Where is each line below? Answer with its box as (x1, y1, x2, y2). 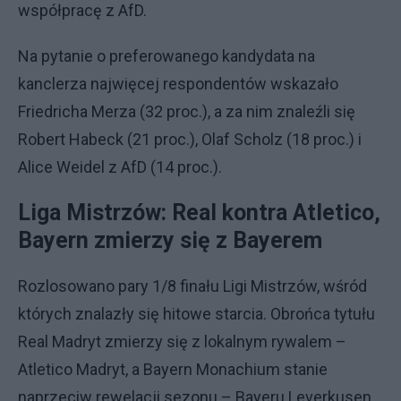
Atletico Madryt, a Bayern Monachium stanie (18, 360, 328, 379)
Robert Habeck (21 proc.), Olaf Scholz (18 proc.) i (18, 130, 362, 149)
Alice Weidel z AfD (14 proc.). (18, 158, 222, 176)
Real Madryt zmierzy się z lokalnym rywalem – (18, 332, 346, 351)
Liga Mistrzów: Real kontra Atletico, (18, 200, 380, 226)
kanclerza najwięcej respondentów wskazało (18, 74, 338, 93)
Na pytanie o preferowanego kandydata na (18, 47, 315, 65)
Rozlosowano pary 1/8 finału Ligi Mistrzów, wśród (18, 277, 367, 295)
